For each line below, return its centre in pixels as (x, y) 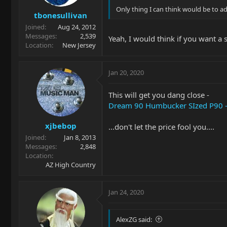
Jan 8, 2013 (80, 137)
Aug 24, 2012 (77, 27)
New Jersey (79, 45)
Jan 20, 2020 (126, 72)
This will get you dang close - (159, 95)
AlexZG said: (134, 219)
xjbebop (61, 125)
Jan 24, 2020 (126, 192)
